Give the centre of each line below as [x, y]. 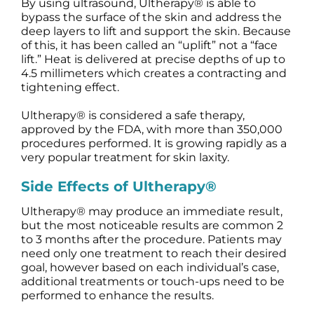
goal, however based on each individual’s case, [150, 267]
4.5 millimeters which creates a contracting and [153, 73]
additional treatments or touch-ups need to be [152, 281]
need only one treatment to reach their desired [153, 253]
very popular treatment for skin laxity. [125, 157]
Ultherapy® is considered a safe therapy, [132, 115]
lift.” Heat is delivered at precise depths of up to [153, 59]
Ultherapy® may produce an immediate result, [151, 211]
